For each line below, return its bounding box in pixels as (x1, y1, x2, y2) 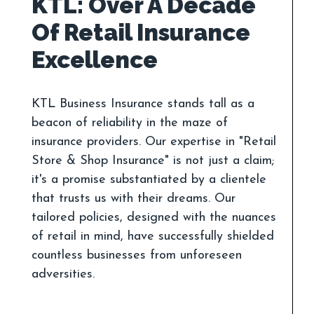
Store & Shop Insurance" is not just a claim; (32, 154, 274, 168)
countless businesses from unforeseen (32, 249, 242, 262)
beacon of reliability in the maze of (32, 116, 228, 130)
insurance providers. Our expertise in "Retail (32, 135, 276, 149)
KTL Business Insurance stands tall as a (32, 97, 254, 111)
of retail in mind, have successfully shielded (32, 230, 274, 243)
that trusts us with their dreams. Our (32, 192, 235, 205)
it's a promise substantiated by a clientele (32, 173, 266, 186)
